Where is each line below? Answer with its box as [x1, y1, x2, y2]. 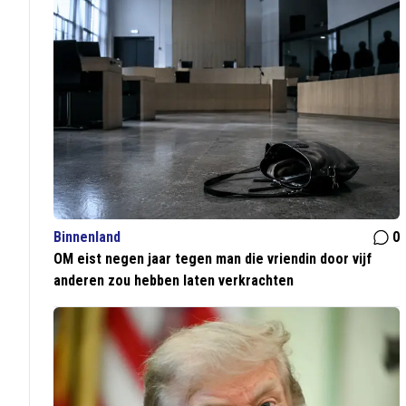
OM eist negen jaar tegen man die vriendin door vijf [53, 250, 372, 268]
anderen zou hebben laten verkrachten [53, 272, 295, 290]
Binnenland [53, 228, 121, 246]
